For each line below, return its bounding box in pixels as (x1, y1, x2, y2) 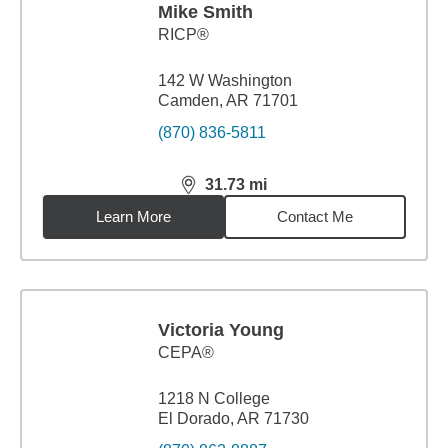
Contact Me (277, 208, 354, 225)
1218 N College (158, 390, 270, 407)
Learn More (96, 208, 172, 225)
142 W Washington (158, 72, 292, 89)
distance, (179, 184, 253, 202)
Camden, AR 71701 (158, 92, 298, 109)
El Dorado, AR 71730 (158, 410, 309, 427)
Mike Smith (158, 2, 253, 22)
